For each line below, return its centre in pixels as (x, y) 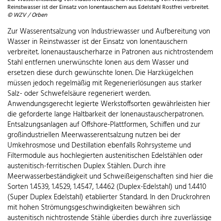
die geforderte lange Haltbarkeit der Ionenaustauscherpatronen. (106, 115)
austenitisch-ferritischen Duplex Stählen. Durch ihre (87, 166)
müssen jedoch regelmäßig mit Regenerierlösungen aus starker (105, 84)
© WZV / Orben (27, 16)
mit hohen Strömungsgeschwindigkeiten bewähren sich (94, 208)
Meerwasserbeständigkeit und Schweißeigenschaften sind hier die (110, 177)
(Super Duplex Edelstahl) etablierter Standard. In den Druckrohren (109, 198)
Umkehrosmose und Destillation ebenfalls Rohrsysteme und (99, 146)
